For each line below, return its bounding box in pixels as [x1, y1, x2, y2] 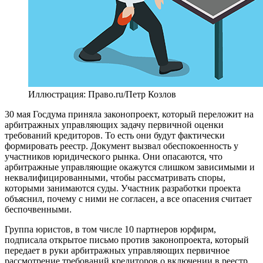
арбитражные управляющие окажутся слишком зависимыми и [5, 161, 255, 172]
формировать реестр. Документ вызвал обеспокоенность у [5, 140, 238, 151]
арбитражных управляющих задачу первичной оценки [5, 119, 224, 130]
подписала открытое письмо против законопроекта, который [5, 234, 249, 245]
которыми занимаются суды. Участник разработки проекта [5, 183, 241, 193]
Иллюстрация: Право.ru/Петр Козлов [28, 89, 176, 99]
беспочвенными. [5, 204, 72, 214]
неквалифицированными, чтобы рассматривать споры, [5, 172, 225, 183]
